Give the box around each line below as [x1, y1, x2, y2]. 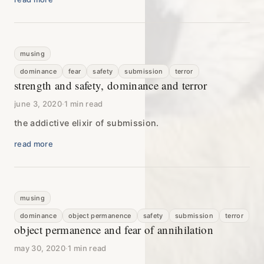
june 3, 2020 [14, 98, 62, 108]
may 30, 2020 [14, 243, 65, 253]
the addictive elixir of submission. [14, 117, 159, 128]
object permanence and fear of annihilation [14, 222, 213, 237]
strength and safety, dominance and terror [14, 77, 207, 93]
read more [14, 138, 53, 148]
